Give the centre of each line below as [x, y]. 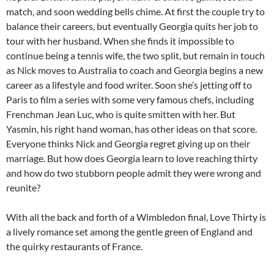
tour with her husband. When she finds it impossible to [120, 41]
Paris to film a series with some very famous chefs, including [130, 100]
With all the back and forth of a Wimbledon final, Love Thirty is [136, 217]
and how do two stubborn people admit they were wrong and [134, 173]
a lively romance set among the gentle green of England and [129, 232]
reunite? [23, 188]
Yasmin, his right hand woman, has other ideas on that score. [131, 129]
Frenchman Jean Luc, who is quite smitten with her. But [121, 114]
